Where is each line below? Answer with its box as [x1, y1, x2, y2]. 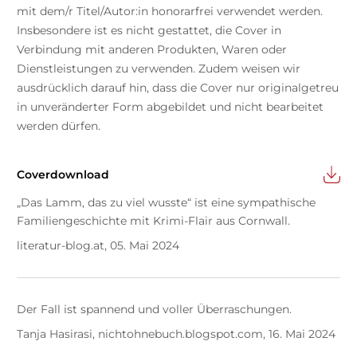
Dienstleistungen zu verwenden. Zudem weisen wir [16, 61, 300, 76]
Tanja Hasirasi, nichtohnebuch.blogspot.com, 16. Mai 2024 [16, 327, 335, 342]
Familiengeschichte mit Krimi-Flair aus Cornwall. [16, 214, 290, 229]
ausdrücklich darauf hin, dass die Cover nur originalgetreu [16, 80, 339, 96]
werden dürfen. [16, 119, 100, 134]
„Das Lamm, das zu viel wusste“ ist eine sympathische [16, 195, 316, 210]
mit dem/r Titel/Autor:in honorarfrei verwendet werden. [16, 4, 323, 19]
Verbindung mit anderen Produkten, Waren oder [16, 42, 287, 57]
